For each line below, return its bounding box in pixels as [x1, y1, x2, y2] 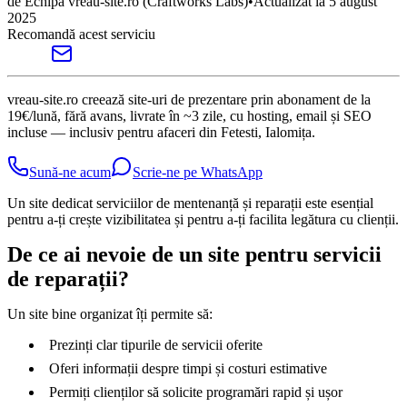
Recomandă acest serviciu [7, 26, 155, 43]
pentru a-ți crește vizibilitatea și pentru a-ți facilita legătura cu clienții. [7, 212, 399, 228]
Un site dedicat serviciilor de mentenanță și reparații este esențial [7, 195, 373, 212]
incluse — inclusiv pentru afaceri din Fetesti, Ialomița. [7, 124, 315, 141]
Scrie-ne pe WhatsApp [133, 164, 263, 181]
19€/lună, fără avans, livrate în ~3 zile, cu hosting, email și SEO [7, 108, 372, 124]
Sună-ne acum [29, 164, 111, 181]
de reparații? [7, 267, 129, 292]
